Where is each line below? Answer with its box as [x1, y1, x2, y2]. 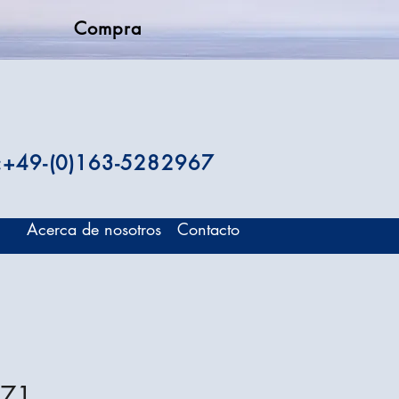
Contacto [176, 218, 240, 240]
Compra [74, 17, 142, 40]
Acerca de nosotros [27, 218, 161, 240]
